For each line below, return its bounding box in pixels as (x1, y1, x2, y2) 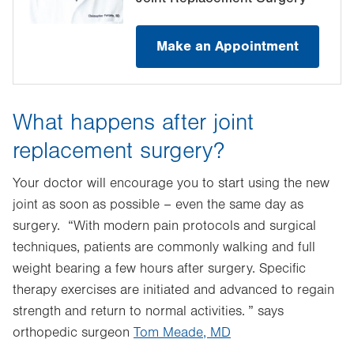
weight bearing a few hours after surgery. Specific (13, 261, 306, 277)
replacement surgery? (13, 137, 224, 164)
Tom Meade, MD (134, 325, 231, 341)
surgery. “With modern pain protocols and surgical (13, 218, 316, 234)
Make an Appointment (156, 38, 299, 55)
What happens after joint (13, 109, 254, 136)
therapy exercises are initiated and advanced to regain (13, 282, 334, 298)
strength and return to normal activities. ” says (13, 303, 284, 319)
